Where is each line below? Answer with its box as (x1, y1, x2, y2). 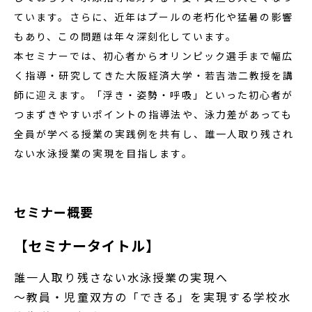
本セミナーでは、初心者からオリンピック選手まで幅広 (14, 48, 294, 63)
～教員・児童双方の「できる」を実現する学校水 (14, 288, 292, 305)
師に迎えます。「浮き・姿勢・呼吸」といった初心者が (14, 87, 294, 102)
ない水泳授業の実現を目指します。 (14, 146, 193, 160)
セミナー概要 (14, 202, 93, 221)
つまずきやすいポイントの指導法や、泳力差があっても (14, 107, 293, 121)
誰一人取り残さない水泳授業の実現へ (14, 268, 228, 286)
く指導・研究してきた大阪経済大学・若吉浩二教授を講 (14, 68, 295, 82)
